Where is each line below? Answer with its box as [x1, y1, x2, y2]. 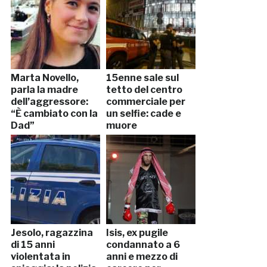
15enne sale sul [105, 72, 179, 84]
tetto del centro [105, 84, 182, 96]
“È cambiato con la [10, 108, 98, 120]
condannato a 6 [105, 239, 180, 251]
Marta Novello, [10, 72, 79, 84]
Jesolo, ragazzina [10, 227, 93, 239]
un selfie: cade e [105, 108, 181, 120]
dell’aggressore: [10, 96, 88, 108]
